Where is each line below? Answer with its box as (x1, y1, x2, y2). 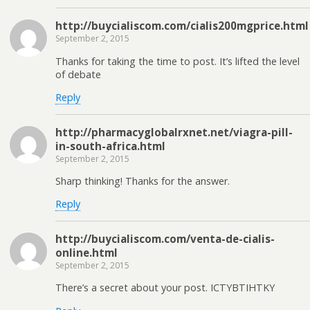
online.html (55, 245, 118, 259)
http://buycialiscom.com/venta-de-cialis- (55, 231, 275, 246)
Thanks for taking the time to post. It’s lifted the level (55, 54, 300, 68)
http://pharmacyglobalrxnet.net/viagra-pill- (55, 125, 293, 139)
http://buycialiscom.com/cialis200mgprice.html (55, 19, 309, 33)
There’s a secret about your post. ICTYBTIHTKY (55, 281, 275, 295)
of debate (55, 67, 101, 81)
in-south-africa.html (55, 138, 165, 153)
